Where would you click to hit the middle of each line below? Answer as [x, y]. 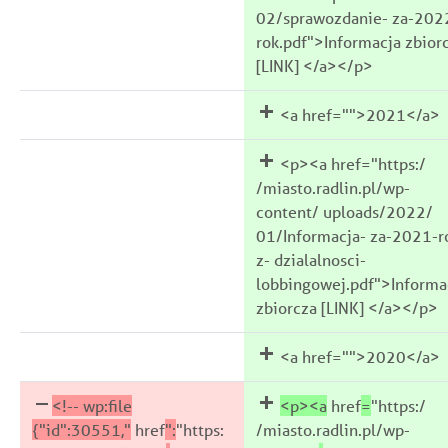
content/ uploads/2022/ [344, 211]
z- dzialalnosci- [311, 259]
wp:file [105, 405]
